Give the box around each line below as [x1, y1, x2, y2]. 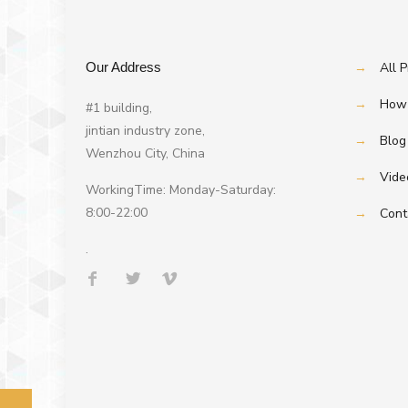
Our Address [85, 58, 161, 75]
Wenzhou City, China [85, 144, 205, 162]
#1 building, [85, 98, 152, 117]
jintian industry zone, [85, 121, 205, 139]
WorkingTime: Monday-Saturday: [85, 180, 276, 199]
